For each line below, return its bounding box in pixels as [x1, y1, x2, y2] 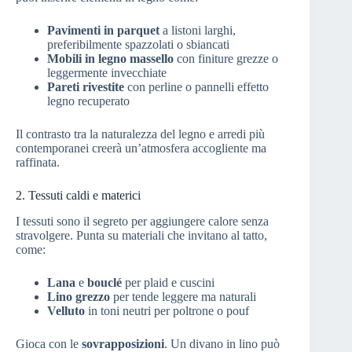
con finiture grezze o [174, 52, 278, 66]
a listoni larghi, [159, 24, 236, 38]
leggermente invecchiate [47, 66, 167, 80]
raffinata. [16, 156, 60, 170]
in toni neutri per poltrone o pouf [85, 304, 249, 318]
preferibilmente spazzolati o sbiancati [47, 38, 229, 52]
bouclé [87, 276, 122, 290]
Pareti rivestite [47, 80, 124, 94]
